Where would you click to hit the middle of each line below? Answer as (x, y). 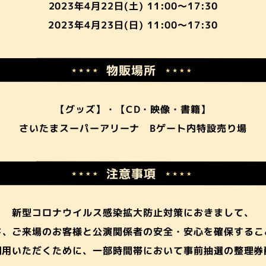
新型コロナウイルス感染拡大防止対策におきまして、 (133, 213)
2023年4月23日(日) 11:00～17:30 (133, 25)
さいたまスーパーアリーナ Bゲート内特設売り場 (133, 128)
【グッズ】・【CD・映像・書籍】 (133, 109)
